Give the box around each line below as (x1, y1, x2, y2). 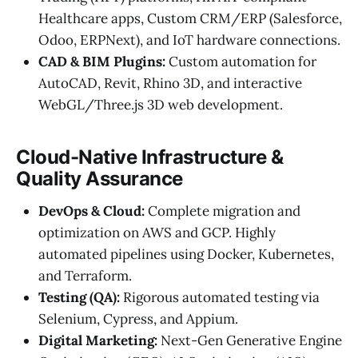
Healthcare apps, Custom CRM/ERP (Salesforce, (38, 10, 342, 28)
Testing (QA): (38, 288, 120, 307)
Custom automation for (165, 53, 316, 71)
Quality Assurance (16, 167, 183, 191)
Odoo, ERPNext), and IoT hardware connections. (38, 31, 340, 50)
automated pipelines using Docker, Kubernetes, (38, 245, 334, 264)
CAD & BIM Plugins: (38, 53, 165, 71)
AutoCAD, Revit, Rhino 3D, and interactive (38, 74, 302, 93)
